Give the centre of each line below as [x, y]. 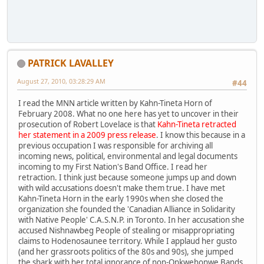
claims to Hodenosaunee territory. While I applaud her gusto [128, 241]
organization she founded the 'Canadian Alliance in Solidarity [127, 209]
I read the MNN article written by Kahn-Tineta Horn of [115, 103]
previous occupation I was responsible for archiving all [115, 146]
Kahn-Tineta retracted [197, 125]
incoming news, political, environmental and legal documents [128, 156]
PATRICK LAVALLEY [71, 63]
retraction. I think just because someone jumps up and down [127, 178]
